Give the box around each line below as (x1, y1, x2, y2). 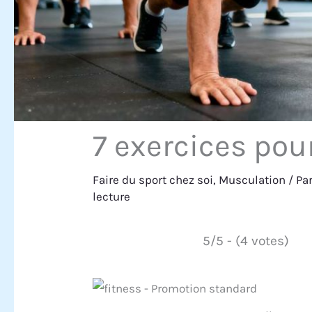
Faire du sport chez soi (93, 173, 214, 187)
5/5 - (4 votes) (203, 233, 290, 249)
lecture (93, 189, 131, 204)
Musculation (219, 173, 286, 187)
